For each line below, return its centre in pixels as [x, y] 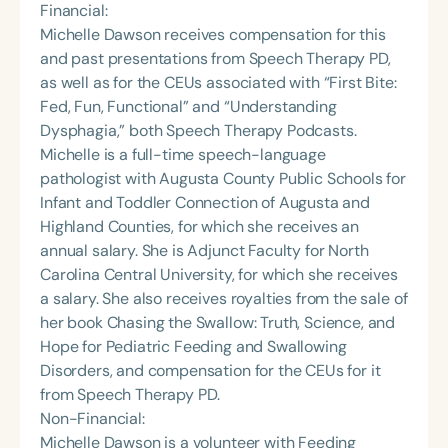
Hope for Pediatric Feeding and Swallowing [193, 347]
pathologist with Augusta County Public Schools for [223, 179]
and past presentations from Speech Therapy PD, [215, 59]
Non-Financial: [92, 419]
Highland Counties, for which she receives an [199, 227]
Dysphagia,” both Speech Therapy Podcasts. [198, 131]
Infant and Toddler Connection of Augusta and [205, 203]
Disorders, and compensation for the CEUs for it [210, 371]
